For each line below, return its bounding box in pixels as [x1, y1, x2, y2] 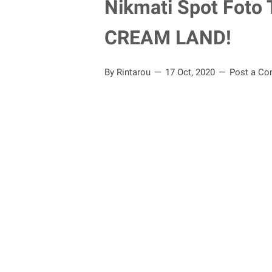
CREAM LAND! [104, 26, 231, 49]
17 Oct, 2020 [165, 67, 217, 78]
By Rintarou [104, 67, 153, 78]
